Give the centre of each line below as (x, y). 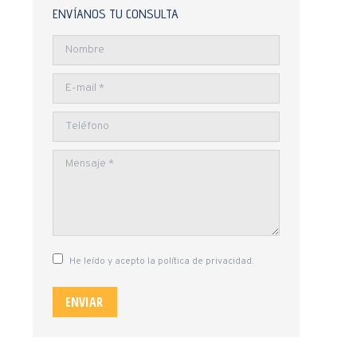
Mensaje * (77, 159)
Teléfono (75, 121)
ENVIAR (84, 302)
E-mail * (72, 82)
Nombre (72, 44)
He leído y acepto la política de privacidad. (162, 261)
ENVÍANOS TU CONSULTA (116, 14)
